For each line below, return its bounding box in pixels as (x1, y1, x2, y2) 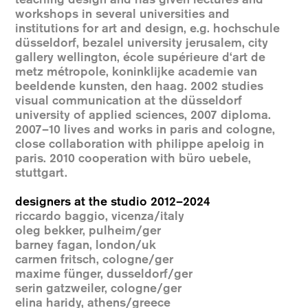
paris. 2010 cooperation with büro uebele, (15, 151, 252, 166)
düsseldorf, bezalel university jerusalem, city (15, 36, 269, 50)
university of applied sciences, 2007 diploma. (15, 108, 272, 122)
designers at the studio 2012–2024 (15, 195, 211, 209)
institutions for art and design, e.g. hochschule (15, 21, 280, 36)
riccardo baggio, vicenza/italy (15, 209, 185, 223)
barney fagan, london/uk (15, 238, 157, 252)
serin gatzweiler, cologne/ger (15, 281, 182, 296)
